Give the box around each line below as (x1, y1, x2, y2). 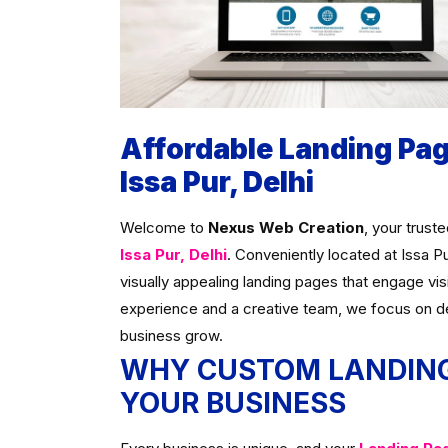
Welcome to (119, 218, 208, 237)
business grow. (119, 326, 223, 345)
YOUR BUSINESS (119, 386, 346, 420)
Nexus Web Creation (207, 218, 364, 237)
